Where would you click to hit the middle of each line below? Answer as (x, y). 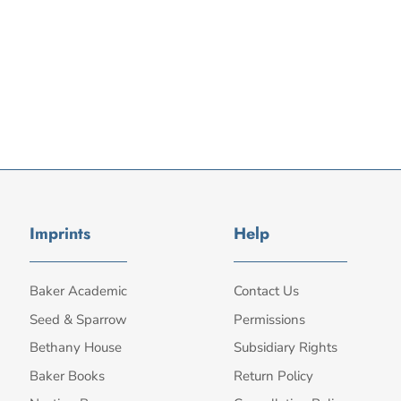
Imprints (60, 234)
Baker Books (67, 375)
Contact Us (266, 291)
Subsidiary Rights (286, 348)
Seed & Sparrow (78, 319)
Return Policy (273, 375)
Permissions (269, 319)
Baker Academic (78, 291)
